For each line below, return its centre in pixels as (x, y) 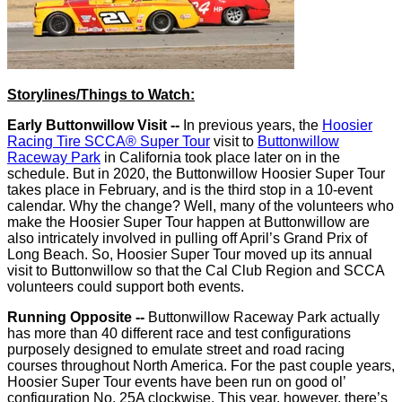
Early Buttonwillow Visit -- (95, 125)
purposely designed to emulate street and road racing (176, 350)
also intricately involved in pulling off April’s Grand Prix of (187, 238)
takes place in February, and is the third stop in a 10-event (190, 190)
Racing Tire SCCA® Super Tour (109, 141)
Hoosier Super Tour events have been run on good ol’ (176, 382)
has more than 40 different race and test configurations (179, 333)
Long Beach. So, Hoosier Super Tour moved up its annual (190, 254)
